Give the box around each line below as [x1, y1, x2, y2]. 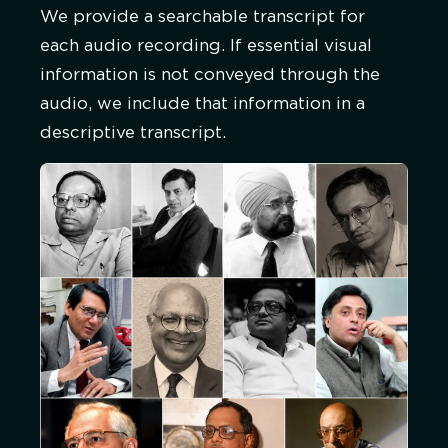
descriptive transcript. [40, 124, 226, 141]
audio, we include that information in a [40, 95, 365, 112]
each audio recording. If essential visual [40, 37, 372, 54]
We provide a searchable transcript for [40, 8, 365, 25]
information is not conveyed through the [40, 66, 380, 83]
